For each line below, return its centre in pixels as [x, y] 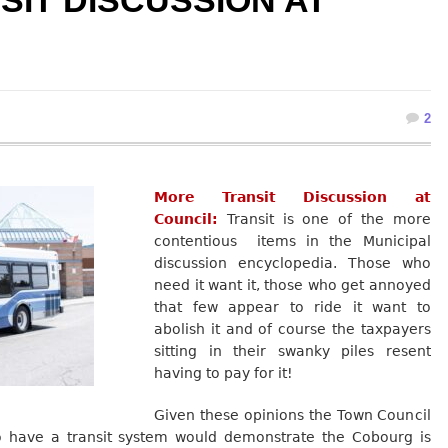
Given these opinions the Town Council [292, 414]
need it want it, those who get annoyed [292, 284]
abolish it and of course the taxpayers [292, 328]
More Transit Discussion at [292, 196]
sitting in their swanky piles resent [292, 350]
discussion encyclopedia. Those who [292, 262]
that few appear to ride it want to [292, 306]
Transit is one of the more [324, 218]
